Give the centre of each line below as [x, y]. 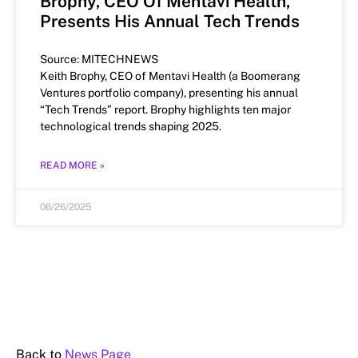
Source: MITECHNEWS [99, 60]
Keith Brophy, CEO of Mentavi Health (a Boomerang [170, 76]
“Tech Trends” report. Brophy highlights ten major [165, 110]
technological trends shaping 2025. [131, 127]
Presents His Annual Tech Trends [170, 22]
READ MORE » [72, 166]
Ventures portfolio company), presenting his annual [169, 93]
